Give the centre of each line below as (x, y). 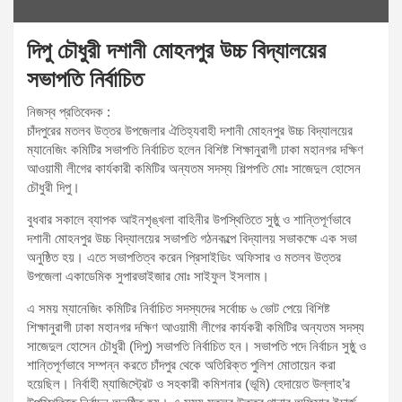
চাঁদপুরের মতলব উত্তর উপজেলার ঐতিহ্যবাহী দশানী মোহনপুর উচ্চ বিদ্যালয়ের (190, 130)
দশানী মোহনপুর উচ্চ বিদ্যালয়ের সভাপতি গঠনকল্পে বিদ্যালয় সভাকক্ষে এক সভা (192, 238)
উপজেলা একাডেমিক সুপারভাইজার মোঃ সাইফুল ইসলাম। (148, 275)
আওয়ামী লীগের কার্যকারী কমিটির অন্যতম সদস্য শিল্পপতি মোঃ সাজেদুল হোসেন (194, 168)
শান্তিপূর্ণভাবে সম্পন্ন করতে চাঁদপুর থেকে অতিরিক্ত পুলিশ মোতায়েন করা (181, 364)
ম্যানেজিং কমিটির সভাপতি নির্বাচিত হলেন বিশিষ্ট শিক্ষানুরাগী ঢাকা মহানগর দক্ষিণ (195, 149)
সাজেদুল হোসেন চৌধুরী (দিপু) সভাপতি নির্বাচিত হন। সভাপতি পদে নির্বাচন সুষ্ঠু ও (197, 345)
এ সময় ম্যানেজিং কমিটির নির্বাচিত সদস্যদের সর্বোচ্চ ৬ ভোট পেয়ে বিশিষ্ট (179, 308)
